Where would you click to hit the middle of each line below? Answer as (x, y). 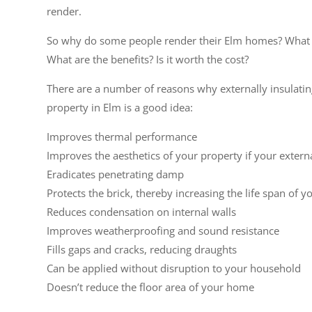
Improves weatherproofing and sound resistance (163, 231)
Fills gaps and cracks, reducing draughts (142, 249)
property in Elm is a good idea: (120, 107)
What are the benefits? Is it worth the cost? (148, 59)
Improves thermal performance (122, 136)
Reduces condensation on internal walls (142, 212)
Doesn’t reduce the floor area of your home (151, 287)
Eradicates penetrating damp (116, 174)
